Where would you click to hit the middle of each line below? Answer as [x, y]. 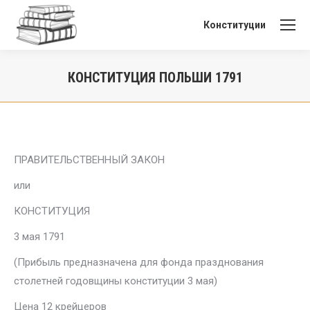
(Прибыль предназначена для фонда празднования [139, 262]
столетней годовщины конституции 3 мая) [116, 281]
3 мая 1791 [39, 237]
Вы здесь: [179, 97]
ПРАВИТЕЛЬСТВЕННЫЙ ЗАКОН [89, 160]
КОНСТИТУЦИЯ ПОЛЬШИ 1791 [155, 77]
